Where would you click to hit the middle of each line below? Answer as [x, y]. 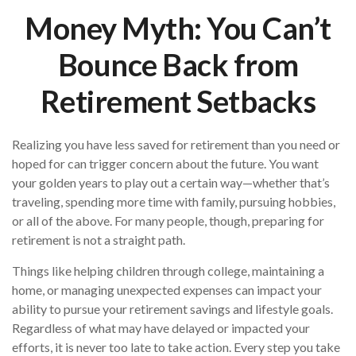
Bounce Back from [178, 64]
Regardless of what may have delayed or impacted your [161, 328]
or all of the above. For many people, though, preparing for [168, 221]
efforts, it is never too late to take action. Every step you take [176, 347]
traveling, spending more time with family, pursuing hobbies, [174, 201]
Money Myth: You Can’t [178, 28]
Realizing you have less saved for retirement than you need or [176, 144]
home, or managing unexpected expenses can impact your [167, 290]
